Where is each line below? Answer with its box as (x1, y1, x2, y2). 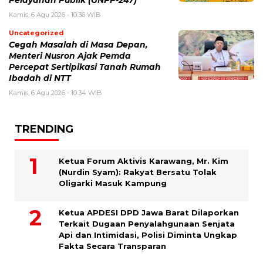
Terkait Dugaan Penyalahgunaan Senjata (59, 219, 235, 229)
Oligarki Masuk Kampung (59, 178, 167, 188)
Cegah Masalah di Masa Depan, (9, 40, 148, 50)
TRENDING (15, 123, 73, 136)
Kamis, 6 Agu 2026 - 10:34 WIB (9, 89, 102, 97)
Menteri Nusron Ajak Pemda (9, 51, 131, 61)
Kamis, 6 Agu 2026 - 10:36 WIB (9, 11, 101, 19)
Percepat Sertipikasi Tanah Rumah (9, 62, 161, 72)
